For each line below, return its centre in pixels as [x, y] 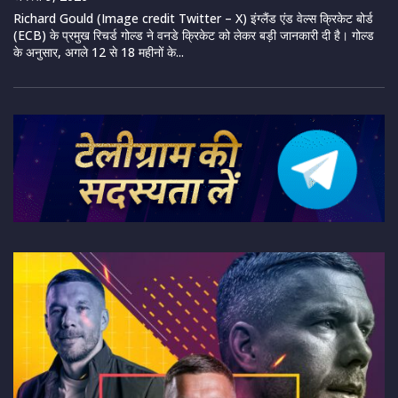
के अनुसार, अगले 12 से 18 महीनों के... [99, 52]
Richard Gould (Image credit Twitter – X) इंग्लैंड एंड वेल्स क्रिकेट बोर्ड [193, 19]
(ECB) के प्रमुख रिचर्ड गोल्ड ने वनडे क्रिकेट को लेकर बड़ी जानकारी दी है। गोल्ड [194, 36]
